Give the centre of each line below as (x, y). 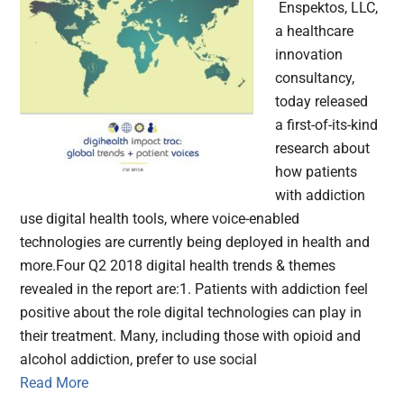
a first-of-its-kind (327, 125)
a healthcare (315, 32)
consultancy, (315, 78)
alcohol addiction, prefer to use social (139, 360)
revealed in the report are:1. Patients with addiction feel (194, 289)
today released (322, 102)
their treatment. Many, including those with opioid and (191, 336)
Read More (55, 383)
